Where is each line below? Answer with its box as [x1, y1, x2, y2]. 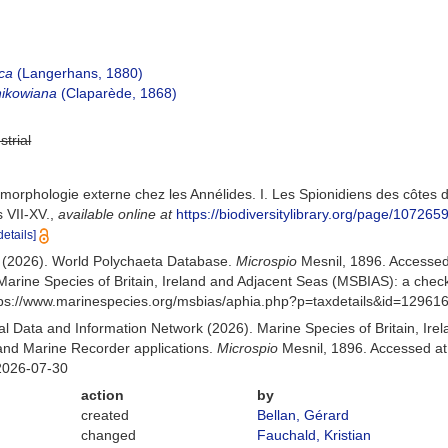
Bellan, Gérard [256, 407, 349, 423]
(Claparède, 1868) [57, 85, 178, 101]
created [81, 407, 130, 423]
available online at [58, 206, 173, 222]
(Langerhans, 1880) [13, 65, 144, 81]
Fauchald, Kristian [256, 427, 371, 443]
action [81, 387, 125, 403]
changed [81, 427, 137, 443]
